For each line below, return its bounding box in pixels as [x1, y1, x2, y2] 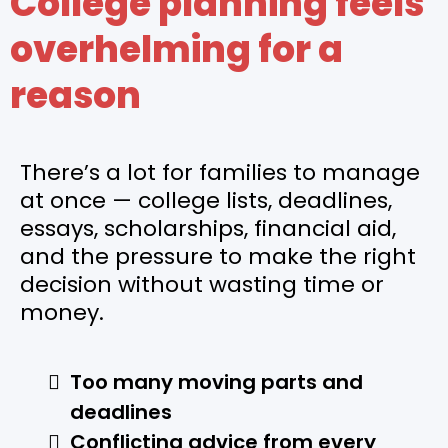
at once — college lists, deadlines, [20, 184, 392, 216]
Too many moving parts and [70, 367, 363, 396]
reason [10, 69, 141, 121]
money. [20, 296, 104, 328]
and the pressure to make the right [20, 240, 416, 272]
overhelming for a [10, 23, 343, 75]
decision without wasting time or [20, 268, 384, 300]
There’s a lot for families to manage [20, 156, 420, 188]
